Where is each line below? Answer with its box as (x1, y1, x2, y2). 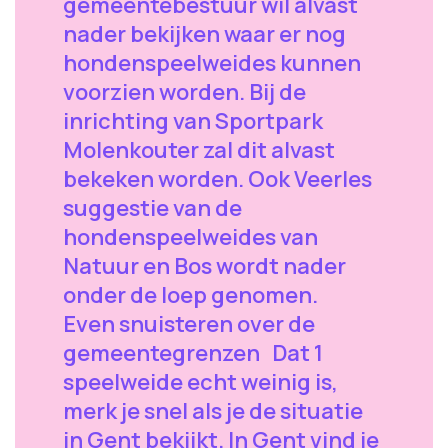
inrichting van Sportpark (63, 105, 323, 136)
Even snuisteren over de (63, 308, 315, 339)
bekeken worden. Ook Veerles (63, 163, 372, 194)
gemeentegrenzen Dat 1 (63, 337, 323, 368)
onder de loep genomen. (63, 279, 334, 310)
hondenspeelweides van (63, 221, 318, 252)
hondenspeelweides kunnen (63, 47, 361, 78)
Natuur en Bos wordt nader (63, 250, 346, 281)
